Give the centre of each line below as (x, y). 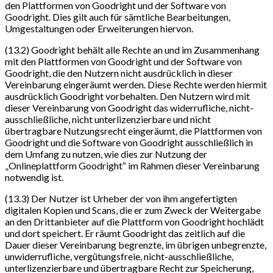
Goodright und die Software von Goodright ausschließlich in (129, 143)
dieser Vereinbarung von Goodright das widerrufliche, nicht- (129, 108)
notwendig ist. (34, 177)
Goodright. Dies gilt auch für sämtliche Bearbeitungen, (118, 17)
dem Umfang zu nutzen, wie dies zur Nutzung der (106, 154)
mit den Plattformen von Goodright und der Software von (123, 62)
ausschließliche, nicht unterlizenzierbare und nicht (108, 119)
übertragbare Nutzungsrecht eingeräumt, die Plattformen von (133, 131)
